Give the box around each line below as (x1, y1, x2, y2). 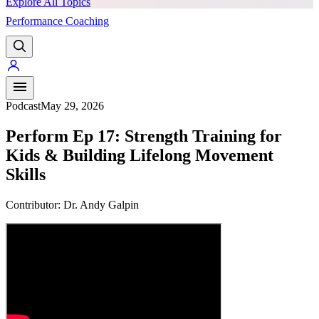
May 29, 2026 (41, 100, 104, 113)
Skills (6, 165, 46, 184)
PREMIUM (125, 16, 176, 27)
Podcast (6, 100, 41, 113)
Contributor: (6, 198, 61, 211)
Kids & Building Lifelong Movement (6, 146, 273, 165)
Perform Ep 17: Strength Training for (6, 127, 282, 146)
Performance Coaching (6, 14, 109, 27)
